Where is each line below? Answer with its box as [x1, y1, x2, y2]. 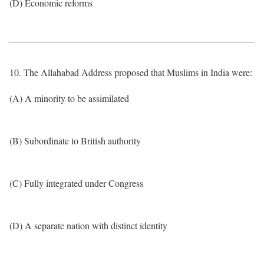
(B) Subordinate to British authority [9, 134, 141, 147]
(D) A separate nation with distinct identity [9, 219, 167, 232]
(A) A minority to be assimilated [9, 92, 129, 104]
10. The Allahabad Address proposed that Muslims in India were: [9, 66, 252, 78]
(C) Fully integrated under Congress [9, 177, 143, 189]
